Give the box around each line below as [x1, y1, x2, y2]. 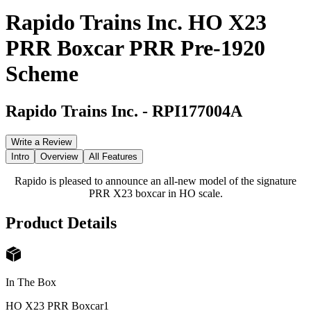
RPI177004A [152, 101, 242, 120]
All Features [89, 151, 137, 162]
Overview [40, 151, 78, 162]
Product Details [6, 213, 117, 232]
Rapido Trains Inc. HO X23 [6, 10, 267, 35]
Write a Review [11, 136, 72, 147]
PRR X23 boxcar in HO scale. [88, 187, 223, 199]
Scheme [6, 61, 78, 87]
